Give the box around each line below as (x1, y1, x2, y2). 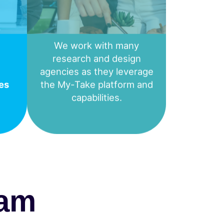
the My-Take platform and (40, 78, 153, 90)
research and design (52, 52, 141, 64)
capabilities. (71, 91, 122, 103)
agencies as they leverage (39, 65, 153, 77)
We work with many (54, 39, 139, 51)
